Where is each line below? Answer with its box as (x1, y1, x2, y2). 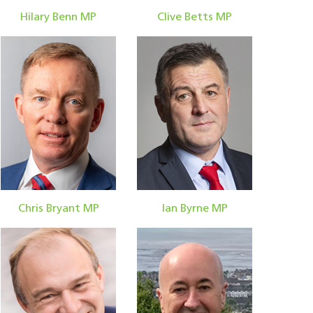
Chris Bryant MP (17, 203, 99, 214)
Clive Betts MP (157, 11, 232, 23)
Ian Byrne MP (161, 203, 228, 214)
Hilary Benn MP (20, 11, 96, 23)
